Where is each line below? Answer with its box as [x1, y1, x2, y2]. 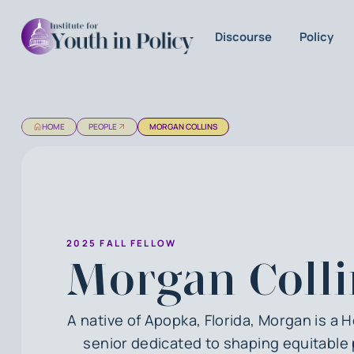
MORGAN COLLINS [149, 121, 218, 133]
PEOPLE [88, 121, 117, 133]
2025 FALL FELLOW [66, 237, 177, 250]
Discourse [215, 28, 273, 44]
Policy [299, 28, 333, 44]
